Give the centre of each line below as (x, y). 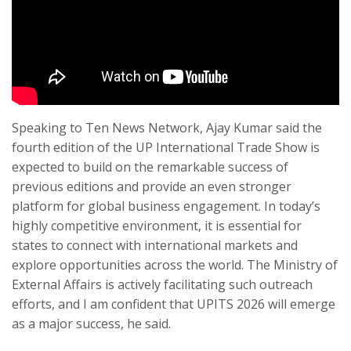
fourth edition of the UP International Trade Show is (166, 147)
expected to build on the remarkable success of (150, 166)
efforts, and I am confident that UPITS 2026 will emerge (174, 304)
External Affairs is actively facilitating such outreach (162, 284)
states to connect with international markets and (155, 245)
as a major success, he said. (91, 323)
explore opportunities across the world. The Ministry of (175, 264)
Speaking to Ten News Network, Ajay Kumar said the (167, 127)
